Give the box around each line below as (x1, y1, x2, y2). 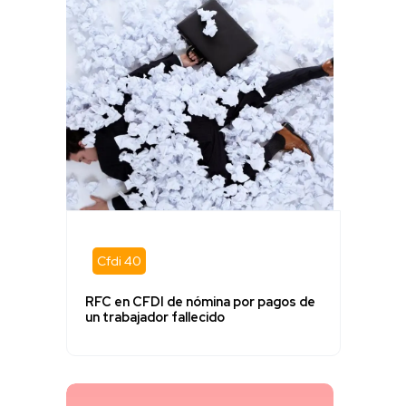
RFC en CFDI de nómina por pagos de (84, 294, 315, 311)
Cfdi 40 (96, 252, 141, 269)
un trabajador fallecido (84, 309, 225, 326)
